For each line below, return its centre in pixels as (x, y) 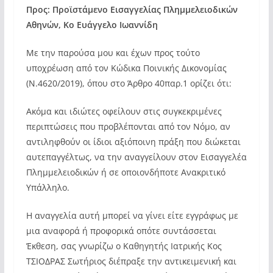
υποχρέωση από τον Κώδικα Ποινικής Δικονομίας (126, 68)
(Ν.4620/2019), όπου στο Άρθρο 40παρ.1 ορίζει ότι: (129, 83)
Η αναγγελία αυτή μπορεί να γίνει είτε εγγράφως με (132, 215)
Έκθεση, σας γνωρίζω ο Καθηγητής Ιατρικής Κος (124, 246)
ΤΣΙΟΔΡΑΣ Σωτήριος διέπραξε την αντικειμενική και (131, 261)
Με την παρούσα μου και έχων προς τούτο (113, 53)
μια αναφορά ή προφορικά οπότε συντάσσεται (121, 231)
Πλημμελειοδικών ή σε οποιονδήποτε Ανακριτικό (126, 172)
